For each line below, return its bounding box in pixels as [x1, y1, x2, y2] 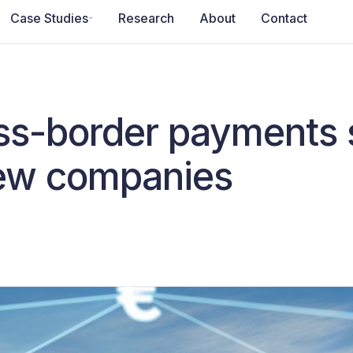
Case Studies [10, 9, 88, 26]
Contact [261, 9, 307, 26]
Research [118, 9, 174, 26]
